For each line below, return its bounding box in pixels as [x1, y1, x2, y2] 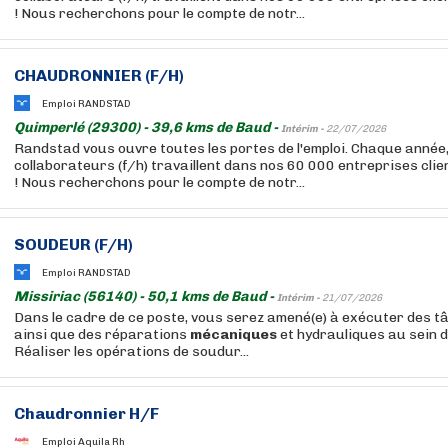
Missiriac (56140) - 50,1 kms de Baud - [14, 288, 277, 305]
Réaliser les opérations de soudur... [14, 343, 249, 360]
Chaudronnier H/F [14, 404, 159, 423]
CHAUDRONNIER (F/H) [14, 66, 184, 85]
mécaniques [190, 326, 277, 343]
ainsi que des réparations [14, 326, 190, 343]
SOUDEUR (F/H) [14, 235, 133, 254]
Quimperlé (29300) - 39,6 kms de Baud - [14, 119, 281, 136]
